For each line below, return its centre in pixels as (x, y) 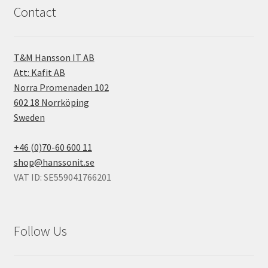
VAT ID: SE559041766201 (62, 177)
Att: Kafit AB (39, 72)
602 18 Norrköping (51, 102)
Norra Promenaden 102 (61, 87)
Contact (35, 12)
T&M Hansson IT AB (54, 57)
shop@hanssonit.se (54, 162)
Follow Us (40, 231)
